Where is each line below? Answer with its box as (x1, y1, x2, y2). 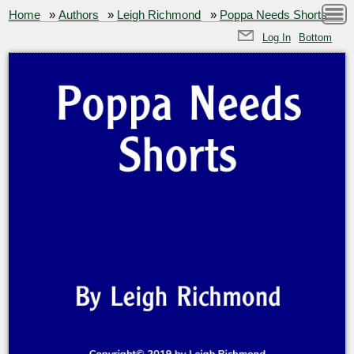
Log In (262, 31, 291, 43)
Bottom (299, 31, 333, 43)
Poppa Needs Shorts (219, 8, 327, 21)
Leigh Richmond (117, 8, 201, 21)
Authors (58, 8, 100, 21)
